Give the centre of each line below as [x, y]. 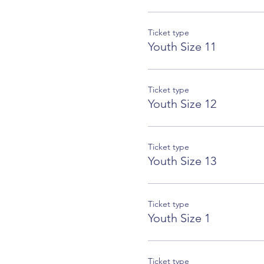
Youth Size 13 [182, 161]
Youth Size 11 [182, 46]
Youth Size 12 [182, 103]
